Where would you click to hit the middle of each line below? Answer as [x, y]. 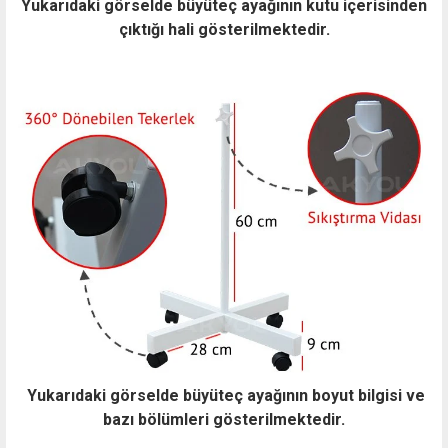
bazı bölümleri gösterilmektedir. [224, 419]
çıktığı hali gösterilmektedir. [224, 29]
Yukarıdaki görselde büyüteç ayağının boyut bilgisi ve [224, 395]
